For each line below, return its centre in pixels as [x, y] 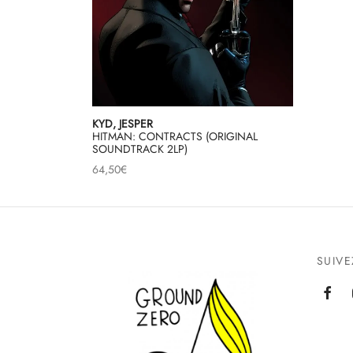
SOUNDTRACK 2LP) [140, 149]
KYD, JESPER [123, 123]
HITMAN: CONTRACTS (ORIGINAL [175, 136]
